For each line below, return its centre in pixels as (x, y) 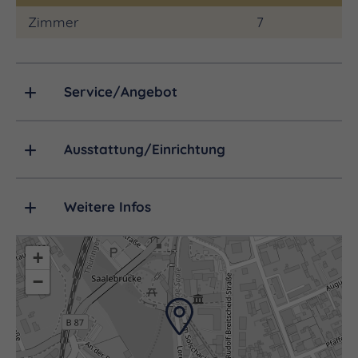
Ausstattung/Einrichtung (145, 149)
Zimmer (54, 22)
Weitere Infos (107, 207)
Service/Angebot (121, 92)
